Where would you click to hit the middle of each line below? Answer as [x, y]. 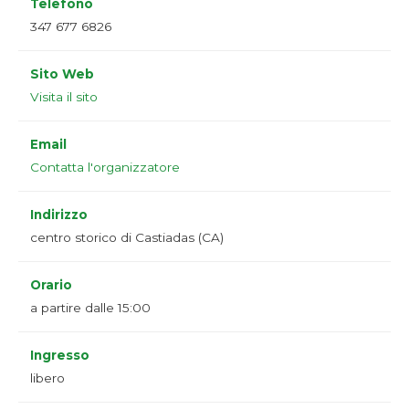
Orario [51, 285]
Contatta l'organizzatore [105, 168]
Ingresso [60, 356]
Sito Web [62, 74]
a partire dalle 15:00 [90, 308]
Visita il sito [64, 97]
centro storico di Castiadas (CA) [127, 238]
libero [47, 378]
